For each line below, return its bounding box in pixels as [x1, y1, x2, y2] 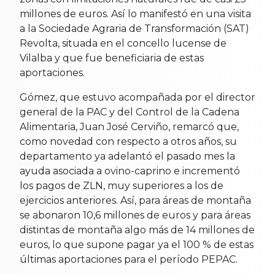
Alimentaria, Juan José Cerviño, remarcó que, [20, 120, 239, 133]
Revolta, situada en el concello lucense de [20, 37, 227, 49]
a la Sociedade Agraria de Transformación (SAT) [20, 22, 249, 34]
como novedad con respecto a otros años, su [20, 135, 237, 147]
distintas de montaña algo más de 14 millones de [20, 223, 255, 236]
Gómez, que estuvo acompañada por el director [20, 91, 255, 103]
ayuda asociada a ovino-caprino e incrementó [20, 165, 240, 177]
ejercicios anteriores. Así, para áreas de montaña [20, 194, 251, 206]
